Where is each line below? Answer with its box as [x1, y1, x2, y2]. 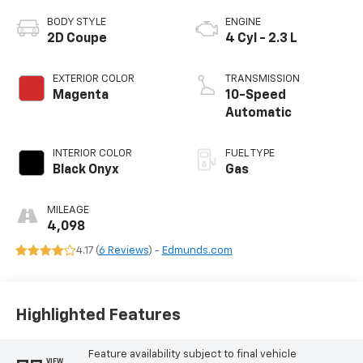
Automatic [225, 106, 292, 120]
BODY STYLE [46, 16, 106, 28]
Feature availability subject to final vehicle [88, 348, 297, 360]
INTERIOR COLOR [52, 147, 132, 159]
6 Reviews [98, 245, 148, 256]
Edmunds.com [161, 245, 233, 256]
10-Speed [225, 88, 286, 102]
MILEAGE [46, 204, 89, 216]
